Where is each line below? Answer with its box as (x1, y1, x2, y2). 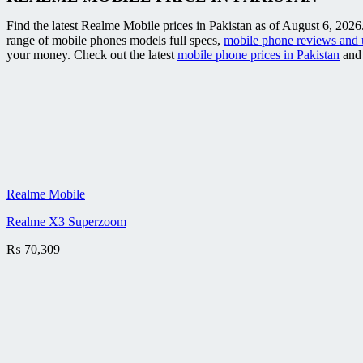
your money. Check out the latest (6, 48, 177, 62)
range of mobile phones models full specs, (6, 33, 224, 48)
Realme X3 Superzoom (6, 215, 126, 229)
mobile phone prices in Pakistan (177, 48, 340, 62)
